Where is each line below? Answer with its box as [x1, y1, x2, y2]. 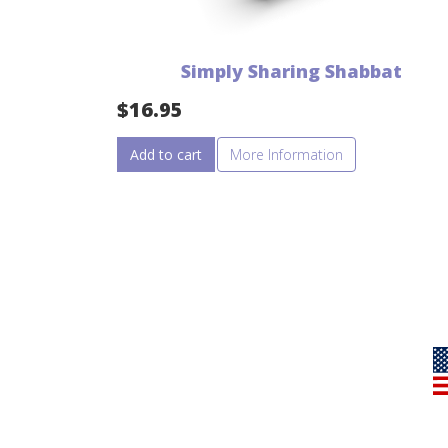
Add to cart [130, 145, 202, 165]
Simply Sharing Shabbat [181, 59, 403, 84]
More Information [230, 145, 343, 165]
